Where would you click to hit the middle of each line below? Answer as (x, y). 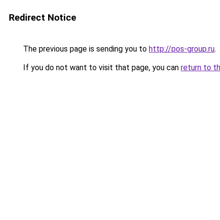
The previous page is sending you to (85, 49)
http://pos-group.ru (182, 49)
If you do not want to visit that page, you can (101, 68)
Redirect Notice (42, 17)
